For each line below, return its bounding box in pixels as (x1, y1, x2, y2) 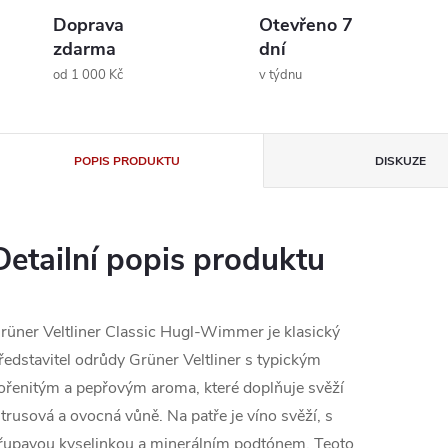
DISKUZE (375, 153, 427, 169)
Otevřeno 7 (259, 13, 353, 37)
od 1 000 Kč (53, 66, 123, 84)
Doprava (53, 13, 124, 37)
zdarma (53, 37, 116, 61)
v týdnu (259, 66, 302, 84)
